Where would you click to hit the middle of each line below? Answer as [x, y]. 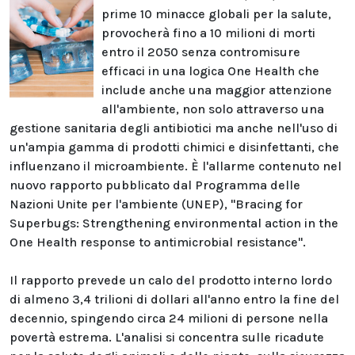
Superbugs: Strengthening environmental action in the [174, 223]
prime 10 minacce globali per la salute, [216, 14]
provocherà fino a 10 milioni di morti [208, 33]
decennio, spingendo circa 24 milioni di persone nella [169, 318]
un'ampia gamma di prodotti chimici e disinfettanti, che [174, 147]
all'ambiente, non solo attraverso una [213, 109]
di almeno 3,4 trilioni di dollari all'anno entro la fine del [174, 299]
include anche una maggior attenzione [217, 90]
